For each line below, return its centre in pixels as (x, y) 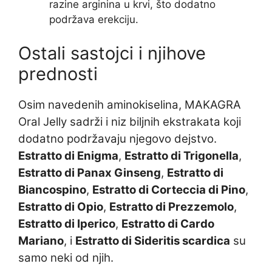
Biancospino (52, 189)
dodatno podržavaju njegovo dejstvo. (117, 138)
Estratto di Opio (61, 206)
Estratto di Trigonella (182, 155)
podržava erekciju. (94, 20)
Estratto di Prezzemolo (172, 206)
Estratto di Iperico (67, 223)
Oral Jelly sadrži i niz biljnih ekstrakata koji (130, 121)
